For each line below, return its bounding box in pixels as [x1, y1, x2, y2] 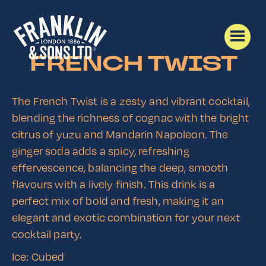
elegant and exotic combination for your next [12, 211, 240, 224]
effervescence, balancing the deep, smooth [12, 161, 229, 174]
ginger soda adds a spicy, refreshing [12, 144, 189, 157]
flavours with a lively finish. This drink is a [12, 178, 216, 191]
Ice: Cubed [12, 250, 65, 263]
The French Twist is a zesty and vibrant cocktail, [12, 94, 250, 107]
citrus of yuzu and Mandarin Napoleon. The [12, 128, 229, 141]
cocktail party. [12, 227, 83, 240]
